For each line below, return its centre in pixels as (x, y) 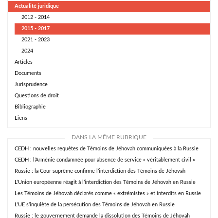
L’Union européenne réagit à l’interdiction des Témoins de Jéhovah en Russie (105, 182)
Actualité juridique (37, 6)
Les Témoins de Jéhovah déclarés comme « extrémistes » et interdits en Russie (108, 194)
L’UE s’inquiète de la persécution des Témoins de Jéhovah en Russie (95, 205)
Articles (24, 62)
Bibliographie (30, 107)
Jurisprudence (31, 85)
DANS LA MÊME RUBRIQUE (109, 138)
